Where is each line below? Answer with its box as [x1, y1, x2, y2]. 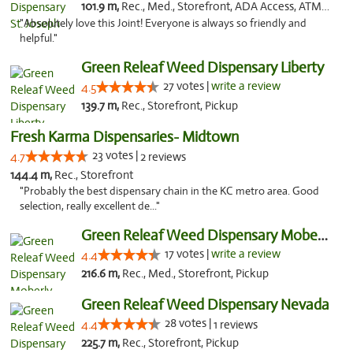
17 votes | [164, 247, 211, 261]
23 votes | [92, 148, 140, 162]
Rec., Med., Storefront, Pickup [121, 266, 269, 281]
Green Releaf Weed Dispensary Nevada [80, 295, 329, 314]
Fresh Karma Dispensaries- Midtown [10, 128, 239, 146]
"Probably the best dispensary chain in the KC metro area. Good [20, 184, 319, 198]
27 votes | [162, 79, 211, 93]
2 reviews [140, 150, 186, 164]
